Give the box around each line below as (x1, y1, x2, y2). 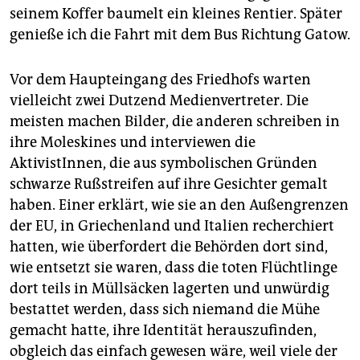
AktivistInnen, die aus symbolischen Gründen (10, 153, 317, 172)
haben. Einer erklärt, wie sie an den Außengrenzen (10, 195, 349, 214)
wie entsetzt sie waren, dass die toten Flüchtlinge (10, 258, 337, 276)
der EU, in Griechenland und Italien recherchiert (10, 216, 334, 235)
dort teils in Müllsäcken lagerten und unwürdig (10, 279, 329, 297)
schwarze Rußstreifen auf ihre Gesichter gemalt (10, 174, 328, 193)
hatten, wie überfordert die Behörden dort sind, (10, 237, 328, 256)
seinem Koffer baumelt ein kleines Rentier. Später (10, 4, 342, 22)
